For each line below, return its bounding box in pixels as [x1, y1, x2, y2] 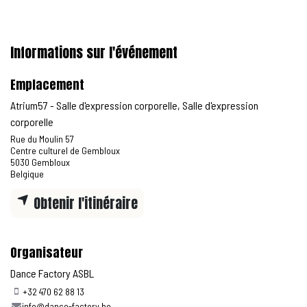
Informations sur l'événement [10, 42, 177, 64]
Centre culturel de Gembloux [10, 145, 120, 157]
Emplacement [10, 75, 84, 95]
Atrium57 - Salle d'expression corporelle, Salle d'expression [10, 99, 258, 112]
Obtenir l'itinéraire [30, 192, 138, 214]
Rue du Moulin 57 [10, 133, 74, 145]
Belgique [10, 168, 44, 180]
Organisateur [10, 243, 83, 262]
